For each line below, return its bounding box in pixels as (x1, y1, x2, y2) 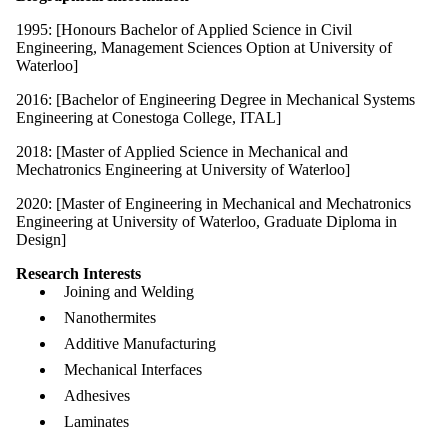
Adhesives (64, 386, 130, 404)
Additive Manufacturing (64, 334, 216, 352)
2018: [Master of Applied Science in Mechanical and (16, 142, 348, 160)
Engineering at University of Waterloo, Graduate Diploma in (16, 212, 397, 230)
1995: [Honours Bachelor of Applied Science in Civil (16, 20, 352, 38)
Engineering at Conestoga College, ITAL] (16, 108, 281, 126)
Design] (16, 230, 66, 248)
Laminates (64, 412, 129, 430)
